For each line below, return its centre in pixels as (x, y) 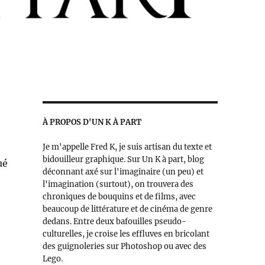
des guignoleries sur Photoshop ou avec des (124, 247)
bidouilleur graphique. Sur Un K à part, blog (123, 160)
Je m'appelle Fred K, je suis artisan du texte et (127, 147)
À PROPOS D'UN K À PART (92, 122)
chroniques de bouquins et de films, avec (119, 197)
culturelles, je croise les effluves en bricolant (126, 234)
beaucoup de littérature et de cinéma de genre (127, 209)
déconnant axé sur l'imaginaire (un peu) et (123, 172)
